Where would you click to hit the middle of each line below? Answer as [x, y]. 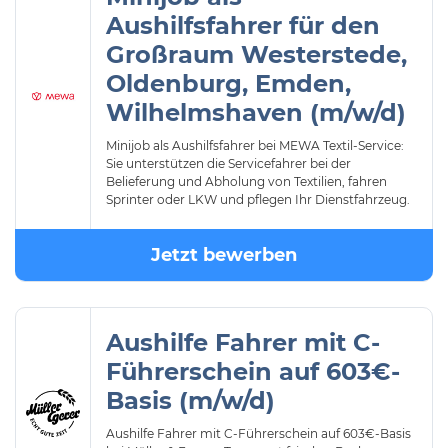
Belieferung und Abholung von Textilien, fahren [246, 181]
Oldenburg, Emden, [228, 83]
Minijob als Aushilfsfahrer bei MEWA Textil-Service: [255, 145]
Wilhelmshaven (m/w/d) [256, 112]
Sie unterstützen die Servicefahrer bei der [228, 163]
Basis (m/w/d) [190, 400]
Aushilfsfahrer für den [243, 25]
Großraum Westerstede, [256, 54]
